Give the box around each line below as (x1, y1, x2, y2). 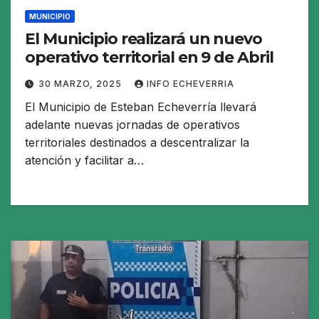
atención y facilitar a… (25, 152, 144, 167)
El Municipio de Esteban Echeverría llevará (25, 99, 256, 114)
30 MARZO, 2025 (38, 78, 125, 89)
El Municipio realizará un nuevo (25, 28, 262, 48)
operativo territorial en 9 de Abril (25, 47, 273, 67)
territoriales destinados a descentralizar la (25, 135, 249, 150)
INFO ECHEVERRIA (147, 78, 234, 89)
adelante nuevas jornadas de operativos (25, 117, 240, 132)
